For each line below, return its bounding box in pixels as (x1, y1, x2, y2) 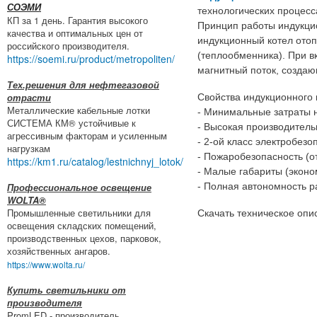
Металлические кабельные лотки (7, 103, 150, 117)
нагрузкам (7, 141, 50, 155)
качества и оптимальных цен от (7, 25, 143, 40)
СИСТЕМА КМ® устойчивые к (7, 115, 136, 129)
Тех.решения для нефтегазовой (7, 77, 159, 91)
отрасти (7, 90, 51, 104)
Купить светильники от (7, 282, 126, 296)
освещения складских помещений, (7, 218, 156, 232)
